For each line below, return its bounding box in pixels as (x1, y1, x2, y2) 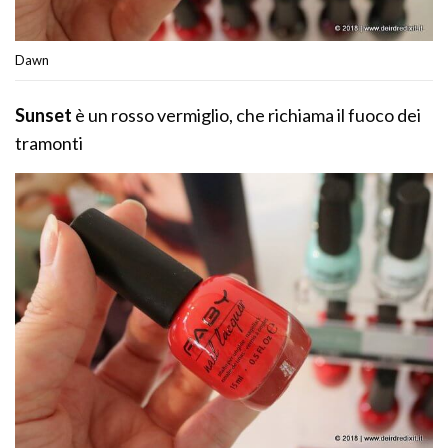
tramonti (15, 131, 83, 154)
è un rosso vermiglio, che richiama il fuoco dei (72, 103, 422, 126)
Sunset (15, 103, 72, 126)
